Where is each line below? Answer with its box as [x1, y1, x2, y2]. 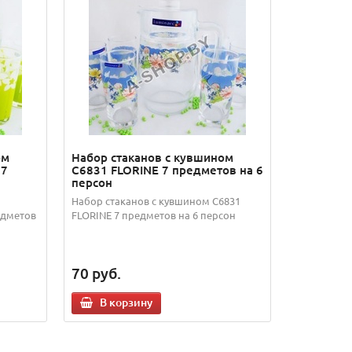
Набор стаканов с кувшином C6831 [71, 194, 240, 207]
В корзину [99, 295, 152, 310]
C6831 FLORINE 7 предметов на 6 [71, 162, 263, 178]
